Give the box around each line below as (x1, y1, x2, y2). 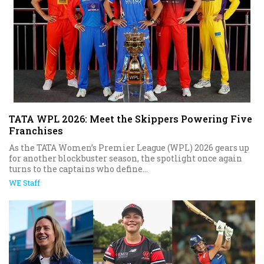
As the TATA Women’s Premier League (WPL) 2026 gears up (9, 142, 249, 154)
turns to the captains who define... (9, 163, 148, 175)
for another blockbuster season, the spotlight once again (9, 153, 242, 164)
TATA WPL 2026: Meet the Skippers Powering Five (9, 113, 252, 126)
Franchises (9, 124, 63, 137)
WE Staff (9, 178, 40, 188)
